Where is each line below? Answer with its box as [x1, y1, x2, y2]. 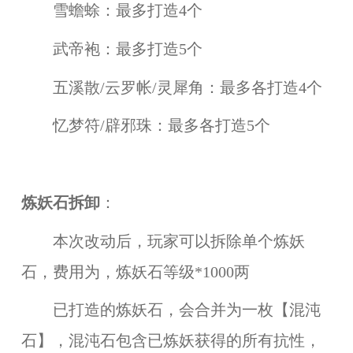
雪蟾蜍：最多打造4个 [20, 2, 203, 19]
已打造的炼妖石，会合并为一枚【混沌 [20, 302, 321, 319]
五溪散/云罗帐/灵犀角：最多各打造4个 [20, 79, 322, 96]
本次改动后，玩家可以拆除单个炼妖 [20, 232, 305, 250]
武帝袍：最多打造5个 [20, 40, 203, 58]
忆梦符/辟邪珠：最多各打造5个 [20, 117, 270, 135]
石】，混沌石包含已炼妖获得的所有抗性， [20, 333, 321, 350]
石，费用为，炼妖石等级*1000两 [20, 263, 250, 281]
